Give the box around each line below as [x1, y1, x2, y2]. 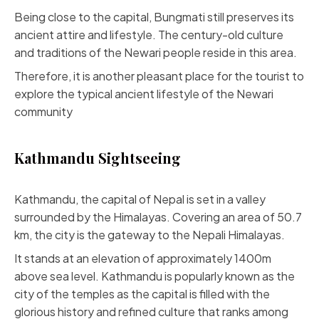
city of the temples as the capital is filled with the [14, 286, 270, 301]
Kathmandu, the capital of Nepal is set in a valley [14, 192, 266, 206]
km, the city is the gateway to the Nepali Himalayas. [14, 227, 285, 242]
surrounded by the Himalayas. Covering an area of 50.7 [14, 209, 302, 224]
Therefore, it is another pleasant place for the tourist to [14, 68, 304, 83]
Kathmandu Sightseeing [14, 148, 181, 167]
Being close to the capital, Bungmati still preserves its [14, 9, 294, 24]
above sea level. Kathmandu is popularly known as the [14, 268, 295, 283]
